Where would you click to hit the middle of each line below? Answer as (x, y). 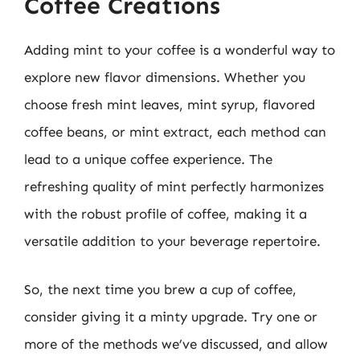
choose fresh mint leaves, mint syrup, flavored (170, 104)
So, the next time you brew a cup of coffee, (160, 289)
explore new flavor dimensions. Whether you (165, 77)
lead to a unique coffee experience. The (148, 159)
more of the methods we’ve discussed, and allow (176, 344)
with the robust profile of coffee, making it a (166, 214)
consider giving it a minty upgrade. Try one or (171, 316)
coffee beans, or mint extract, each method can (175, 132)
